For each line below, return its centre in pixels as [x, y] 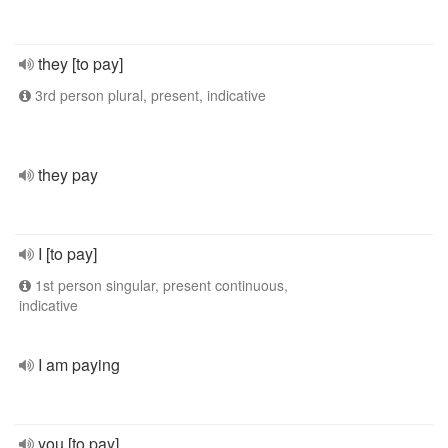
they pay [68, 174]
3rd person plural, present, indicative [148, 95]
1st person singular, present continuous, [159, 285]
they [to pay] [80, 63]
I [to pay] [67, 253]
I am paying [79, 364]
